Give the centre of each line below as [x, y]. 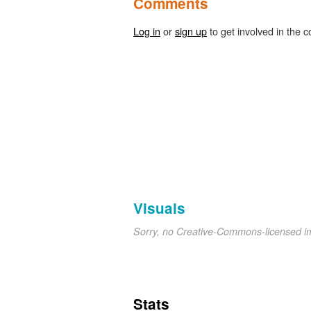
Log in [147, 31]
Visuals [159, 208]
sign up [191, 31]
